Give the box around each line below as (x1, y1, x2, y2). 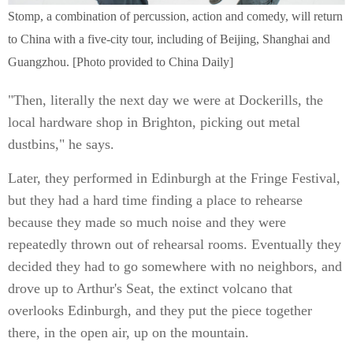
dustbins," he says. (8, 136, 114, 152)
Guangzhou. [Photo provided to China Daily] (8, 55, 233, 69)
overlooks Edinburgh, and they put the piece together (8, 303, 312, 318)
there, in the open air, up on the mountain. (8, 325, 249, 340)
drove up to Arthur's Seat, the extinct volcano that (8, 281, 292, 296)
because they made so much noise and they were (8, 214, 286, 230)
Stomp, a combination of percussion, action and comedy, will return (8, 9, 343, 23)
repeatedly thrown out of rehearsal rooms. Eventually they (8, 236, 341, 252)
